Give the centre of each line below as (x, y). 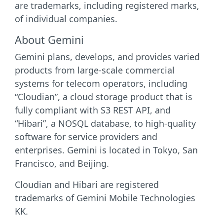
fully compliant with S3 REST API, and (93, 110)
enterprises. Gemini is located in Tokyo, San (106, 150)
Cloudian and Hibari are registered (87, 184)
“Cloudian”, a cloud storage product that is (104, 97)
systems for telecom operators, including (101, 83)
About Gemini (49, 40)
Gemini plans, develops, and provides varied (107, 57)
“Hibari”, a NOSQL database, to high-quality (105, 123)
